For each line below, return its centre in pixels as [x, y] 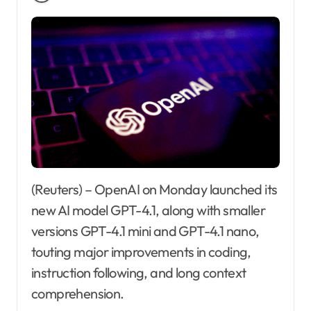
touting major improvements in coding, [141, 251]
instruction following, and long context [139, 272]
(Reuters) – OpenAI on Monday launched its [37, 189]
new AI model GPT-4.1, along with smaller [148, 210]
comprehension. [78, 293]
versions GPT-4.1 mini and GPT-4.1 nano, [145, 230]
